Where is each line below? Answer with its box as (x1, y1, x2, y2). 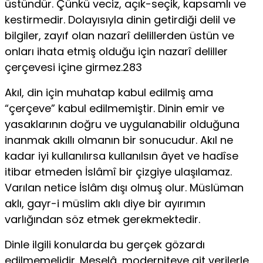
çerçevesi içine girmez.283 (5, 59, 142, 75)
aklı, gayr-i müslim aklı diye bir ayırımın (5, 195, 205, 211)
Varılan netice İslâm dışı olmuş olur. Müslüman (5, 180, 244, 195)
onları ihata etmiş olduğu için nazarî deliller (5, 43, 228, 59)
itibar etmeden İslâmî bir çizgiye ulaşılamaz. (5, 164, 232, 179)
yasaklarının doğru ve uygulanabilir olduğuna (5, 116, 240, 131)
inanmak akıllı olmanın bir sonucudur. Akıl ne (5, 132, 233, 147)
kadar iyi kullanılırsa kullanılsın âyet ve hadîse (5, 148, 238, 163)
